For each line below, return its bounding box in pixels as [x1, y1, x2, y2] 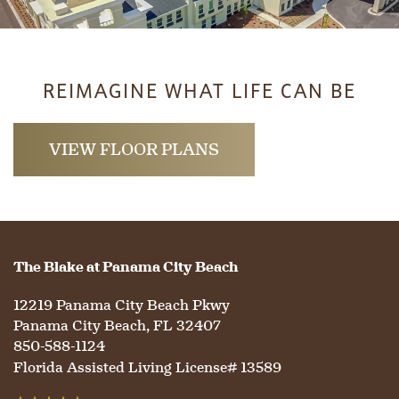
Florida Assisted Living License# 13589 [13, 357, 281, 377]
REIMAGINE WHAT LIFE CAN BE [43, 76, 356, 105]
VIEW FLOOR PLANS [49, 138, 219, 159]
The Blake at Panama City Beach [13, 256, 238, 276]
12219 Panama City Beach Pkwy [13, 295, 230, 314]
